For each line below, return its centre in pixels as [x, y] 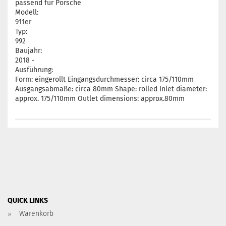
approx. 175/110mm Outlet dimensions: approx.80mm [100, 99]
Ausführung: [34, 70]
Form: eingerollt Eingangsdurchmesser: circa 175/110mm [104, 79]
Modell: [27, 12]
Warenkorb [36, 214]
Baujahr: [29, 51]
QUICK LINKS [28, 201]
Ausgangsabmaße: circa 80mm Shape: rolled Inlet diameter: [111, 89]
